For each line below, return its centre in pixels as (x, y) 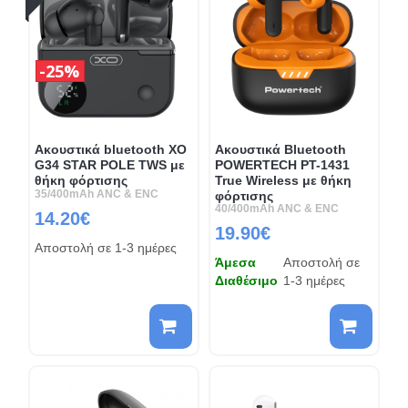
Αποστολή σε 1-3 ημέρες (105, 247)
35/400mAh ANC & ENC (96, 194)
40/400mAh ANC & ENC (277, 208)
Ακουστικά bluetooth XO (110, 149)
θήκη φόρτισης (81, 180)
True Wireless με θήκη (283, 180)
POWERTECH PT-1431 (282, 164)
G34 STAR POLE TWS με (109, 164)
